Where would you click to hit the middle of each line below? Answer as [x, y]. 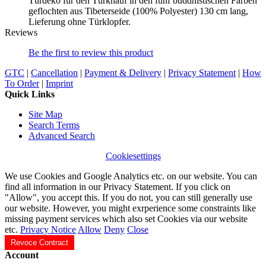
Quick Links [30, 94]
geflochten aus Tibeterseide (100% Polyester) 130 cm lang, [138, 11]
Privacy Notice [48, 229]
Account [22, 255]
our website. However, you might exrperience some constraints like [130, 208]
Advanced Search [62, 135]
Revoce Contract [39, 242]
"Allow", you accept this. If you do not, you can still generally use [129, 197]
